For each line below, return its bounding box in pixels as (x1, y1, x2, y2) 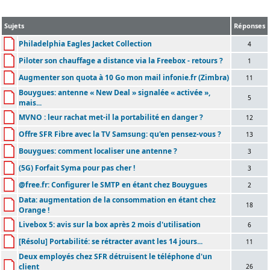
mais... (19, 97, 42, 108)
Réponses (232, 20, 267, 30)
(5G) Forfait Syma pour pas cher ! (19, 162, 135, 173)
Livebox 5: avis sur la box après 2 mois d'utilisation (19, 219, 201, 230)
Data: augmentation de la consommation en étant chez (19, 194, 216, 205)
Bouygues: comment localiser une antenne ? (19, 145, 177, 156)
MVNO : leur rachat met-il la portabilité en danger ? (19, 111, 203, 122)
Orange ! (19, 204, 49, 215)
